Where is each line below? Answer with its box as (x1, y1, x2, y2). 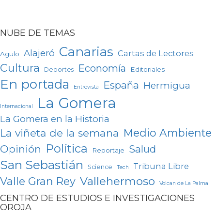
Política (46, 141, 88, 156)
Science (88, 163, 112, 171)
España (103, 79, 139, 92)
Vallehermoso (80, 174, 155, 188)
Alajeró (24, 47, 55, 59)
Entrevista (74, 84, 99, 91)
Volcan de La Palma (159, 180, 208, 187)
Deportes (44, 66, 74, 74)
